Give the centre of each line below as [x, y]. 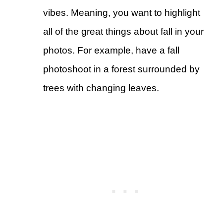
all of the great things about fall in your [123, 32]
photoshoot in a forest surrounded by [121, 69]
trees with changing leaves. [101, 88]
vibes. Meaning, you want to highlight [122, 13]
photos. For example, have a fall [111, 51]
